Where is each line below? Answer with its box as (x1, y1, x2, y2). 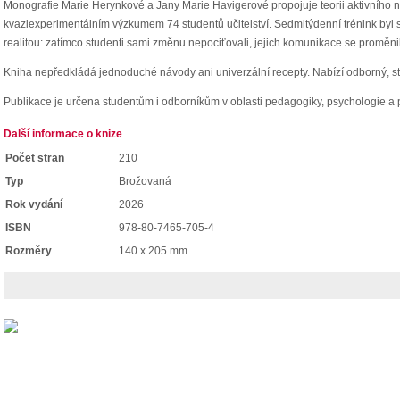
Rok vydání (5, 198, 62, 211)
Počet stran (5, 152, 64, 164)
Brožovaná (119, 175, 171, 187)
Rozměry (5, 245, 52, 257)
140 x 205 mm (119, 245, 187, 257)
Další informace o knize (4, 128, 122, 140)
